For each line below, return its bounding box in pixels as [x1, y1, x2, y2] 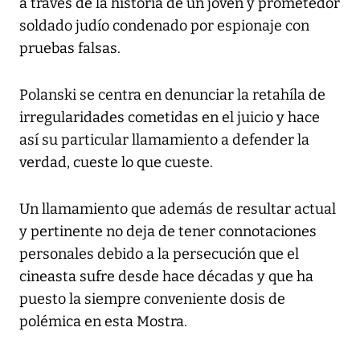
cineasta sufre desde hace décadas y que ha [19, 268, 313, 286]
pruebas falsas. [19, 39, 121, 58]
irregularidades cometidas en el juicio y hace [19, 108, 320, 127]
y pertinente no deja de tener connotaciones [19, 223, 317, 241]
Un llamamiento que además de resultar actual [19, 200, 336, 219]
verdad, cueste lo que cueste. [19, 153, 213, 172]
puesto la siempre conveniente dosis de [19, 290, 285, 309]
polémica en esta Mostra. [19, 313, 187, 331]
